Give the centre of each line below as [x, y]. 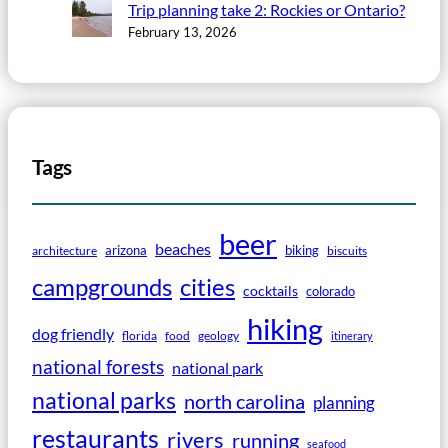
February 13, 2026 [183, 32]
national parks [104, 400]
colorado [330, 291]
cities [207, 287]
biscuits [347, 251]
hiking [285, 329]
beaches [183, 249]
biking [302, 250]
